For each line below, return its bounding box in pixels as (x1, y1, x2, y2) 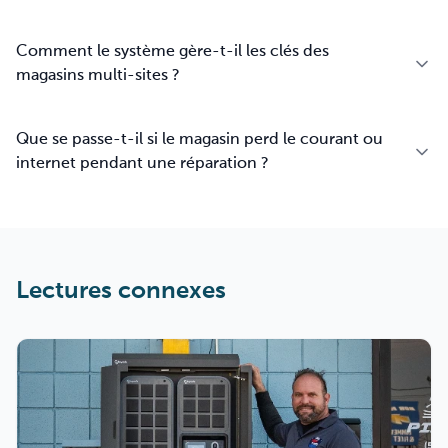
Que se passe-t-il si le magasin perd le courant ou (16, 132, 383, 148)
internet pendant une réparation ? (16, 156, 269, 172)
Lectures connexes (16, 279, 226, 303)
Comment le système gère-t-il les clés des (16, 44, 329, 60)
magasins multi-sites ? (16, 68, 180, 84)
